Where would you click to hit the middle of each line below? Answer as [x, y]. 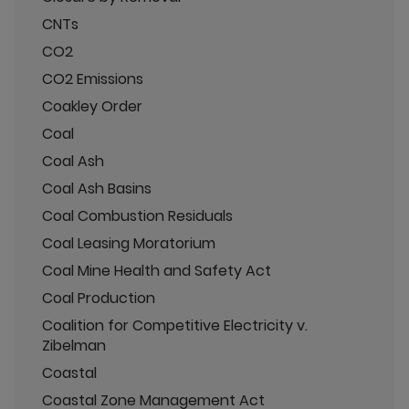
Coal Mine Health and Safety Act [157, 270]
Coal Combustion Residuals [137, 215]
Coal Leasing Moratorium [129, 243]
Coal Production [99, 298]
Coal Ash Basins [97, 188]
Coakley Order [92, 106]
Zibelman [74, 345]
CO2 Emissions [93, 79]
